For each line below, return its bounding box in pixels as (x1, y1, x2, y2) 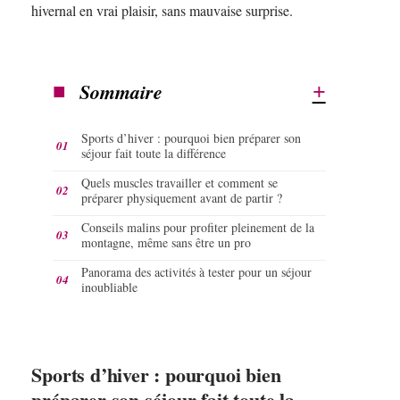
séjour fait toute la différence (81, 144, 227, 162)
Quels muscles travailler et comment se (81, 173, 279, 191)
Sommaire (79, 77, 163, 105)
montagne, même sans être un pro (81, 233, 252, 251)
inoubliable (81, 278, 138, 296)
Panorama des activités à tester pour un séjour (81, 262, 312, 280)
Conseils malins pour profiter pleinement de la (81, 218, 315, 236)
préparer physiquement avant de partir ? (81, 188, 283, 206)
